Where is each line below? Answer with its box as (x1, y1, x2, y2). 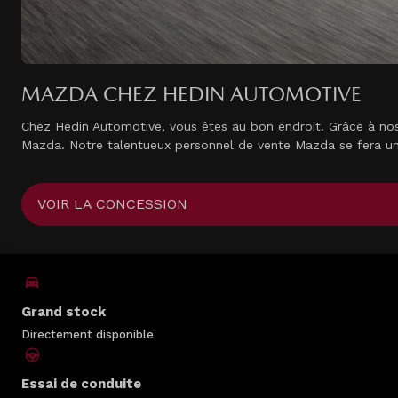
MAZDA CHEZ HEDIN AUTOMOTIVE (21, 81, 362, 107)
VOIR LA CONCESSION (37, 195, 187, 213)
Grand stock (21, 304, 106, 321)
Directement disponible (21, 328, 154, 342)
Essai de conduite (21, 376, 141, 393)
